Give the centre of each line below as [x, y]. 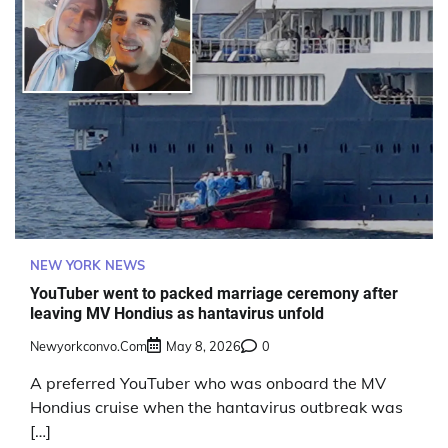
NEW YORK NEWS [87, 264]
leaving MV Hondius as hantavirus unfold [177, 314]
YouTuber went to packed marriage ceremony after [214, 294]
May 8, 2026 [203, 346]
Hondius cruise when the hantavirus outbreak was [216, 407]
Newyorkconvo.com [88, 346]
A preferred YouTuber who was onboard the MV [208, 383]
